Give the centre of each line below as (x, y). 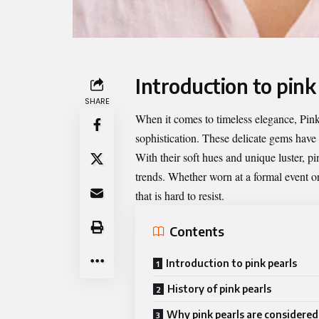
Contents (197, 231)
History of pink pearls (219, 288)
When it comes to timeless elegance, (218, 118)
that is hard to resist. (180, 195)
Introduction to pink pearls (231, 263)
